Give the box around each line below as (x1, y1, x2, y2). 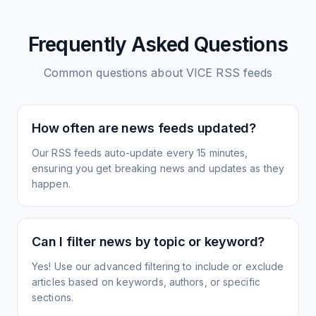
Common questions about (43, 66, 186, 80)
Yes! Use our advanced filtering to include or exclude (32, 260, 284, 272)
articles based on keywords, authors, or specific (32, 276, 260, 288)
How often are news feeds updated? (32, 121, 257, 135)
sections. (32, 291, 73, 303)
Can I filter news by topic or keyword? (32, 234, 265, 249)
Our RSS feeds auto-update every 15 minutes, (32, 147, 248, 159)
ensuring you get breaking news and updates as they (32, 162, 285, 174)
